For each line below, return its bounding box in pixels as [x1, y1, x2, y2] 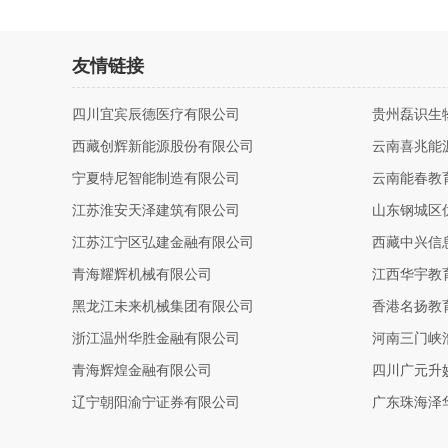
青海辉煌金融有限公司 [72, 363, 212, 378]
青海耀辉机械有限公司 [72, 267, 212, 282]
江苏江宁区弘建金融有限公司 [72, 235, 254, 250]
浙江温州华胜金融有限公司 [72, 331, 240, 346]
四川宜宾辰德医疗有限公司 [72, 107, 240, 122]
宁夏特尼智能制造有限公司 [72, 171, 240, 186]
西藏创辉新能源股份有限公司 [72, 139, 254, 154]
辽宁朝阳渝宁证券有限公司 [72, 395, 240, 410]
